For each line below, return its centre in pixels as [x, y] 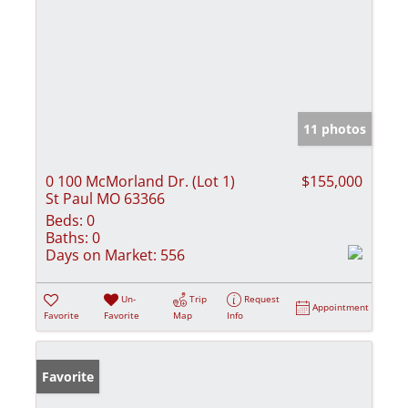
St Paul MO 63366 [105, 198]
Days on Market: [101, 255]
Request [262, 298]
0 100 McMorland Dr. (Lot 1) [140, 181]
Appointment [341, 306]
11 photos [335, 128]
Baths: [67, 237]
